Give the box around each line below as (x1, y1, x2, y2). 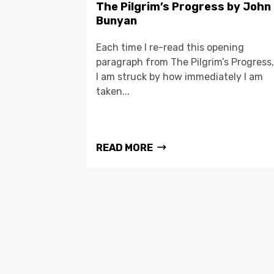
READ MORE (96, 142, 153, 154)
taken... (96, 86, 130, 98)
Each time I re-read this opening (96, 42, 244, 54)
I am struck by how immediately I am (96, 71, 263, 83)
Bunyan (96, 14, 137, 28)
